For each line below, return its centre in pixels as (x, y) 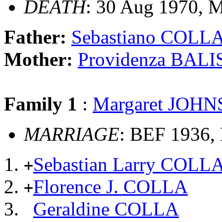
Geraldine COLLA (106, 209)
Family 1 (41, 104)
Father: (38, 37)
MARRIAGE (72, 134)
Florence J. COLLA (111, 187)
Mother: (41, 59)
